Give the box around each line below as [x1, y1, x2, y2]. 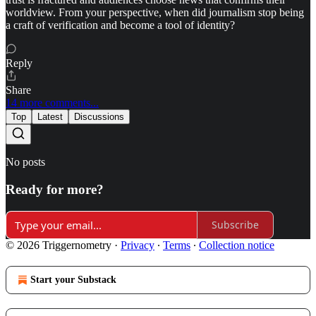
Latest [37, 111, 63, 123]
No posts [6, 156, 45, 169]
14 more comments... [6, 97, 99, 109]
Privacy [121, 238, 154, 251]
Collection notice [199, 238, 274, 251]
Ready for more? [6, 181, 104, 197]
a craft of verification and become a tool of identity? [6, 19, 235, 32]
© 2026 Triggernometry [6, 238, 111, 251]
